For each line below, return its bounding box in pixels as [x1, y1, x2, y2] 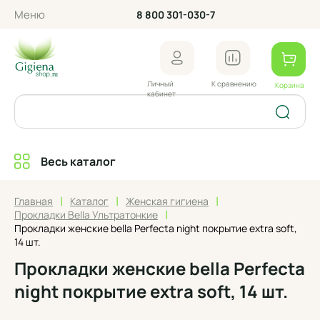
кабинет [147, 89, 176, 99]
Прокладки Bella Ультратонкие [14, 208, 158, 221]
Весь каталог [41, 154, 116, 169]
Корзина [275, 80, 304, 91]
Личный [147, 79, 174, 89]
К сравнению [211, 79, 256, 89]
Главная [14, 194, 53, 208]
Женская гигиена [126, 194, 209, 208]
